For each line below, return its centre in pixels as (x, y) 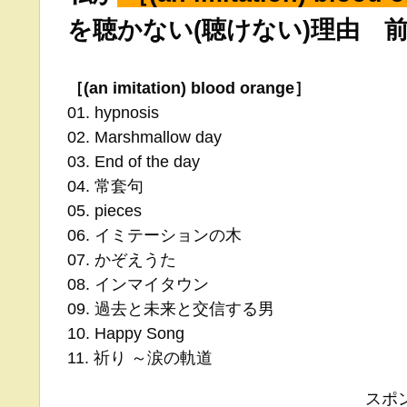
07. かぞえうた (122, 259)
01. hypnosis (113, 112)
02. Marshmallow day (144, 137)
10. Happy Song (134, 333)
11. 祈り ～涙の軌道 (140, 357)
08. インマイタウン (138, 284)
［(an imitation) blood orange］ (189, 88)
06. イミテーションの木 (154, 235)
